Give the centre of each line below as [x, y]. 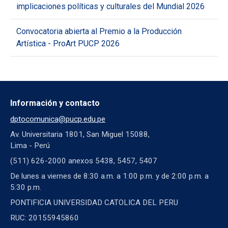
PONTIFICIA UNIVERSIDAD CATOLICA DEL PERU [94, 202]
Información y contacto [55, 103]
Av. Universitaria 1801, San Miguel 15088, [80, 134]
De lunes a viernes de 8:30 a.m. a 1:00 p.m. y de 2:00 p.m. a [109, 176]
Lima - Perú [30, 145]
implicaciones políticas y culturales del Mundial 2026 [110, 6]
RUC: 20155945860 [45, 218]
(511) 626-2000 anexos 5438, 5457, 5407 [84, 161]
